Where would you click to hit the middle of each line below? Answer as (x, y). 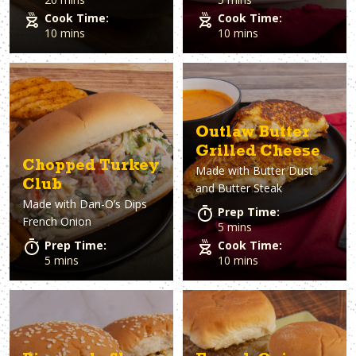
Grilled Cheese (258, 152)
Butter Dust (283, 170)
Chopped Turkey (91, 166)
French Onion (57, 221)
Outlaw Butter (253, 133)
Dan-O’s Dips (113, 203)
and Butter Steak (239, 188)
